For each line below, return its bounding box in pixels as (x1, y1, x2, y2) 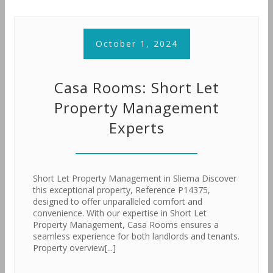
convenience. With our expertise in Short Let (33, 207, 207, 219)
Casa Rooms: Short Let (54, 77, 219, 97)
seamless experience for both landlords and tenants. (33, 230, 239, 242)
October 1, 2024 (95, 38, 178, 49)
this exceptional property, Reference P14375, (33, 184, 210, 196)
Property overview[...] (33, 242, 116, 253)
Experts (108, 118, 165, 138)
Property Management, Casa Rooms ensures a (33, 219, 219, 230)
